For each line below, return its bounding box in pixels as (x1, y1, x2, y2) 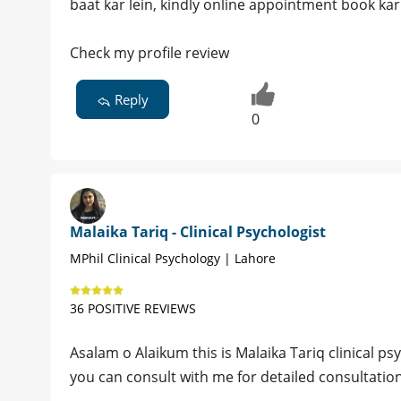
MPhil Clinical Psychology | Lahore (70, 250, 276, 268)
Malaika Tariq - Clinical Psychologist (70, 222, 326, 243)
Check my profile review (70, 43, 229, 64)
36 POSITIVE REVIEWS (70, 300, 196, 318)
